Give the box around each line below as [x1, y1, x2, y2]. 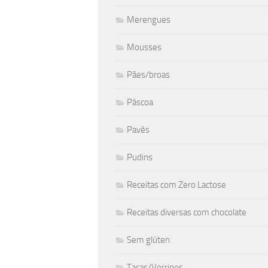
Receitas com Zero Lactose [127, 179, 226, 190]
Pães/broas [127, 69, 170, 80]
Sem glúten [127, 234, 170, 245]
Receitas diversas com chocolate [127, 207, 246, 218]
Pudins [127, 152, 153, 163]
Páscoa [127, 97, 153, 108]
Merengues [127, 14, 170, 25]
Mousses [127, 42, 162, 53]
